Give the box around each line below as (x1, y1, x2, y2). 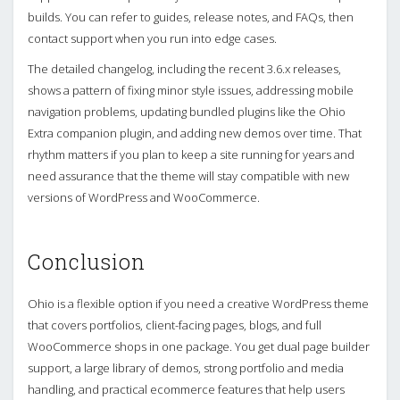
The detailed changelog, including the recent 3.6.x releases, (28, 60, 341, 77)
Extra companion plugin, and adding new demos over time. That (28, 124, 362, 141)
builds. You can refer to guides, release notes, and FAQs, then (28, 8, 354, 25)
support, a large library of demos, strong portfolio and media (28, 359, 344, 376)
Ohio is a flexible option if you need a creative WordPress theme (28, 295, 369, 312)
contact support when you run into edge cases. (28, 29, 277, 46)
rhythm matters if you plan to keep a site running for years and (28, 146, 354, 162)
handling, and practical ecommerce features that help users (28, 380, 345, 397)
